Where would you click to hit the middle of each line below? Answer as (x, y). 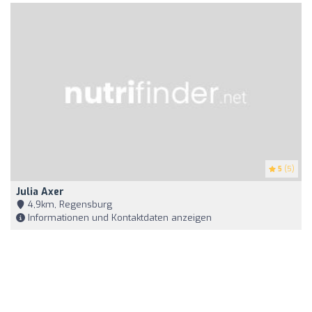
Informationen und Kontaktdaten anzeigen (118, 218)
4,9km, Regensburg (69, 205)
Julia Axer (40, 192)
